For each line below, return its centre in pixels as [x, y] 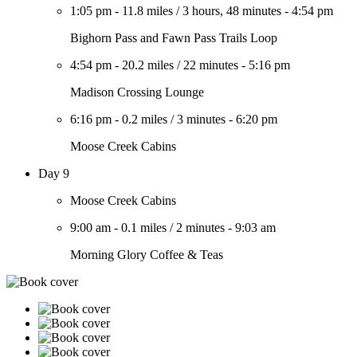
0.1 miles [144, 228]
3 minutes [201, 119]
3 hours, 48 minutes [232, 11]
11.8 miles [147, 11]
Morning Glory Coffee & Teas [147, 255]
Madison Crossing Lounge [137, 92]
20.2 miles [148, 65]
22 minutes [211, 65]
